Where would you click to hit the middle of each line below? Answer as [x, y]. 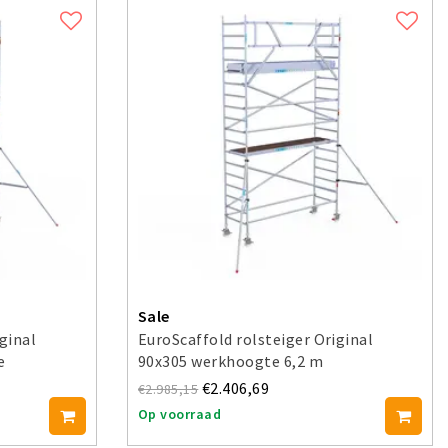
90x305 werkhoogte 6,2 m [231, 361]
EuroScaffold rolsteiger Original [256, 339]
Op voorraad [180, 414]
